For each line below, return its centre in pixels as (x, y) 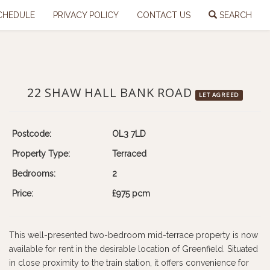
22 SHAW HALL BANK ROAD (111, 93)
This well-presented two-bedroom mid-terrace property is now (133, 235)
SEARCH (234, 15)
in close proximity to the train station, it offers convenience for (129, 263)
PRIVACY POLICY (86, 15)
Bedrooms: (34, 174)
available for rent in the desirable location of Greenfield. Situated (133, 249)
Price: (23, 193)
